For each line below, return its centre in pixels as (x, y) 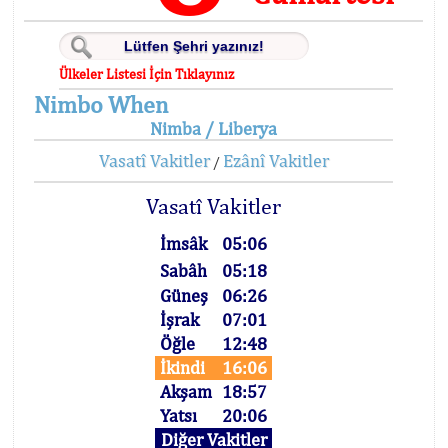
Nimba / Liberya (214, 128)
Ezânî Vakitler (275, 160)
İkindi (183, 367)
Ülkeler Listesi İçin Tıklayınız (147, 74)
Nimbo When (101, 104)
